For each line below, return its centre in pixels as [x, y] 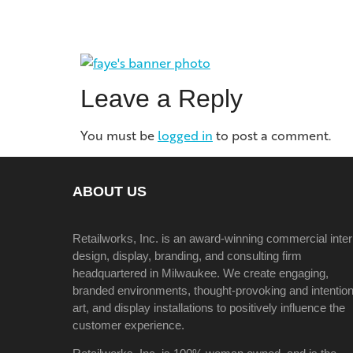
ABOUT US [110, 191]
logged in [185, 136]
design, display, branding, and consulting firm [187, 255]
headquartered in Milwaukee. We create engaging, [201, 273]
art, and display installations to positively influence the [209, 307]
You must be [119, 136]
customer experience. [128, 325]
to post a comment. [272, 136]
